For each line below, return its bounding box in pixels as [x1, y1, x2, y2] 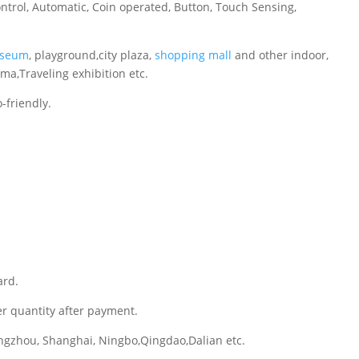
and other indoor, [232, 46, 329, 63]
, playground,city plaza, [29, 46, 155, 63]
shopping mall [155, 46, 232, 63]
